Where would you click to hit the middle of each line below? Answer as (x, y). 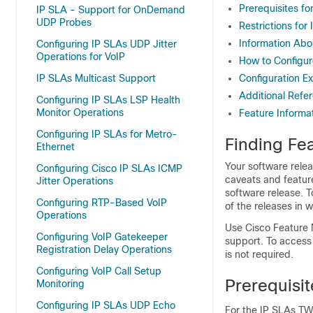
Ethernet (56, 147)
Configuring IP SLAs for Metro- (107, 134)
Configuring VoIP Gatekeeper (102, 237)
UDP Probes (64, 22)
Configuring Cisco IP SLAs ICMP (109, 168)
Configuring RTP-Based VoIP (102, 203)
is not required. (259, 254)
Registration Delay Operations (104, 249)
